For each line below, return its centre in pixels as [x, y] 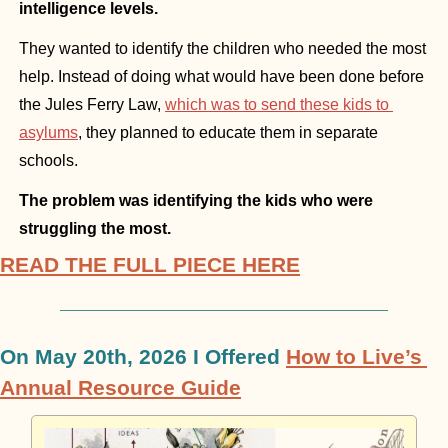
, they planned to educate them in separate [228, 133]
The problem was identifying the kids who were [196, 201]
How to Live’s [354, 357]
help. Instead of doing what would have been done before [221, 77]
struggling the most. [95, 229]
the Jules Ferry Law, [92, 105]
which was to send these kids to [277, 105]
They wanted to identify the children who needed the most [222, 49]
